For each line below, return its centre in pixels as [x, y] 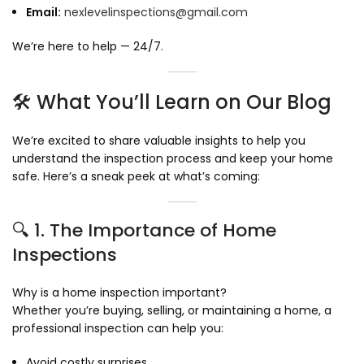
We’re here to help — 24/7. [88, 46]
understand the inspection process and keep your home [173, 158]
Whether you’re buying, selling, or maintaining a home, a [172, 310]
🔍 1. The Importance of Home [144, 230]
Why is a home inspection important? [119, 292]
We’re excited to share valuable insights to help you [159, 140]
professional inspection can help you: [118, 328]
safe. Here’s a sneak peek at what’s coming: [136, 176]
